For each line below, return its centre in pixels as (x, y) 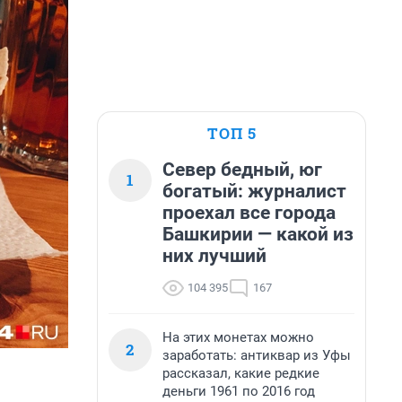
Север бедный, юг (242, 170)
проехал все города (249, 213)
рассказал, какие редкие (241, 373)
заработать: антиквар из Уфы (257, 355)
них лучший (214, 256)
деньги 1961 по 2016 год (239, 391)
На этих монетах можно (238, 337)
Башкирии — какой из (258, 234)
